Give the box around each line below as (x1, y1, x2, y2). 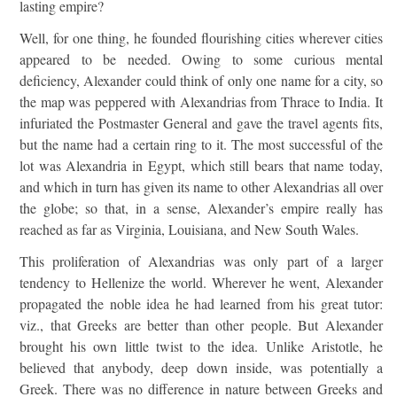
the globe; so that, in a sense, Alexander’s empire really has (19, 198, 383, 217)
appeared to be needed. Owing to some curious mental (19, 50, 383, 68)
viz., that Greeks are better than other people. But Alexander (19, 315, 383, 334)
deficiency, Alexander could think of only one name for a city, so (19, 71, 383, 90)
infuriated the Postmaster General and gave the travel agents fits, (19, 113, 383, 132)
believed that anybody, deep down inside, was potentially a (19, 358, 383, 377)
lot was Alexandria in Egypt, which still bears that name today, (19, 156, 383, 175)
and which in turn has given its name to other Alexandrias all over (19, 177, 383, 196)
